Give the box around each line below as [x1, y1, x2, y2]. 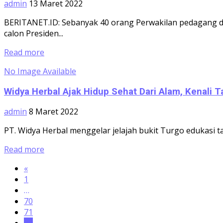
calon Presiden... [4, 27, 63, 39]
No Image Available [4, 65, 76, 77]
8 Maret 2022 [29, 106, 78, 117]
